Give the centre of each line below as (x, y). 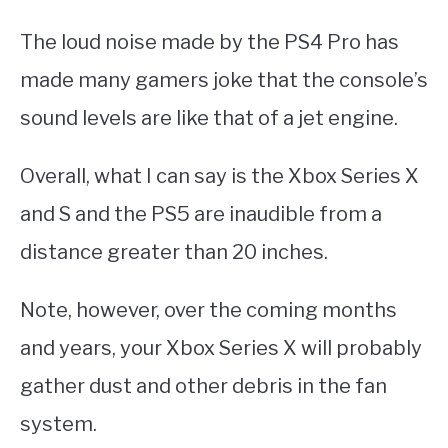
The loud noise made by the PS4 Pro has (209, 42)
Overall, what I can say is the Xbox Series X (219, 176)
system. (58, 424)
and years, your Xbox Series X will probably (221, 348)
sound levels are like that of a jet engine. (209, 118)
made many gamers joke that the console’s (224, 80)
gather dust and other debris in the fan (203, 386)
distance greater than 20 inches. (174, 252)
